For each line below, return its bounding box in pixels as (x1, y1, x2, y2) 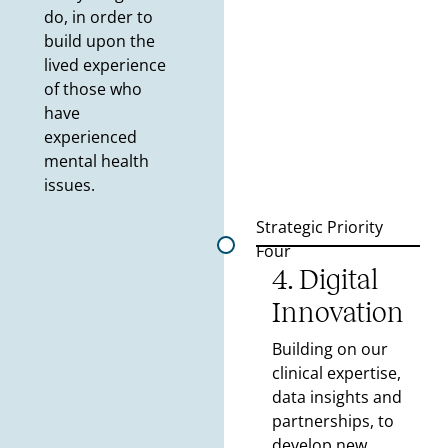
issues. (43, 174, 95, 197)
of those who (43, 78, 142, 101)
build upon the (43, 30, 155, 53)
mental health (43, 150, 149, 173)
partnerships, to (272, 410, 394, 433)
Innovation (272, 297, 404, 329)
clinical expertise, (272, 362, 401, 385)
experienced (43, 126, 137, 149)
